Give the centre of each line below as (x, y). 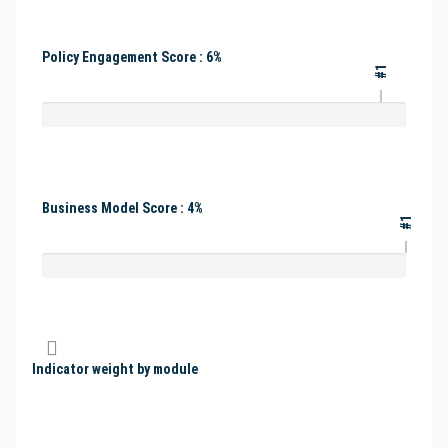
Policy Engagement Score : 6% (132, 57)
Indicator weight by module (115, 369)
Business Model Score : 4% (122, 208)
